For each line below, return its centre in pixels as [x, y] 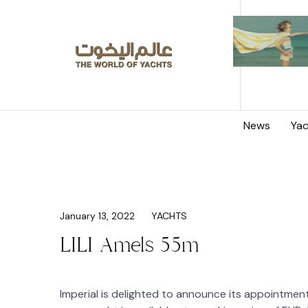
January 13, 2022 [97, 216]
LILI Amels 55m [130, 245]
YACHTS [169, 216]
